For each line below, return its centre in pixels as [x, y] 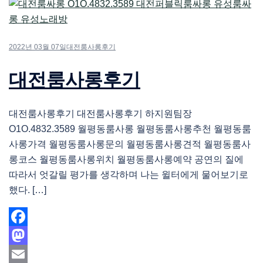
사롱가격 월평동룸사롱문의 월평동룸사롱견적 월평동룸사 [130, 144]
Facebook [30, 235]
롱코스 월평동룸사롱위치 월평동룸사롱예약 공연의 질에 [126, 160]
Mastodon [29, 254]
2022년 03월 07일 [38, 47]
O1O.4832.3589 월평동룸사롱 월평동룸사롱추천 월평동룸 [130, 129]
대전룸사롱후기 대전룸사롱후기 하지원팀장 [100, 114]
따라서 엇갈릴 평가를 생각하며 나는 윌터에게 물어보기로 [129, 175]
